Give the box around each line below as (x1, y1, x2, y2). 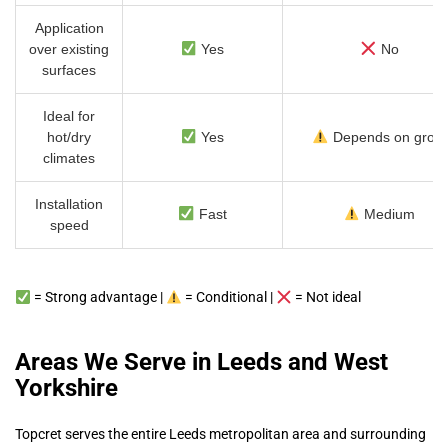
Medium (360, 206, 416, 223)
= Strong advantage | (30, 289, 166, 306)
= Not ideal (291, 289, 361, 306)
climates (43, 150, 95, 167)
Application (34, 20, 104, 37)
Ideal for (43, 108, 95, 125)
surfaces (42, 62, 96, 79)
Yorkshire (15, 374, 118, 403)
